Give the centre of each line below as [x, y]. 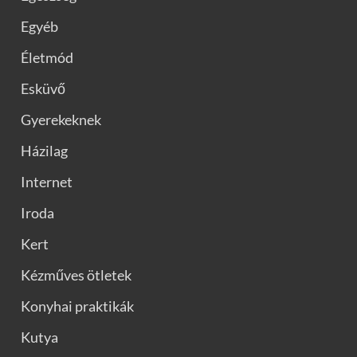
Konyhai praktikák [77, 306]
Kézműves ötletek [76, 275]
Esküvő [43, 88]
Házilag [44, 150]
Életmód [47, 57]
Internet [47, 181]
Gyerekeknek [61, 119]
